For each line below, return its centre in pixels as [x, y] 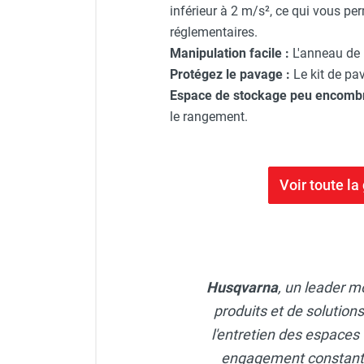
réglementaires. [214, 32]
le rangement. [209, 116]
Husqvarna [242, 287]
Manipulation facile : [231, 53]
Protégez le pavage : [230, 74]
